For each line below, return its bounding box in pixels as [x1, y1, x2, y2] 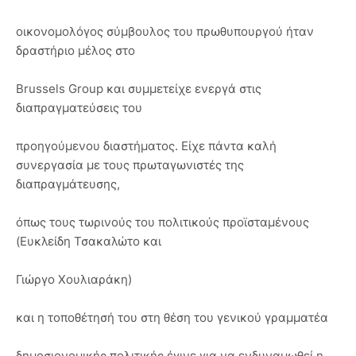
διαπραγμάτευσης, [16, 176, 120, 192]
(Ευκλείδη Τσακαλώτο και [16, 234, 161, 249]
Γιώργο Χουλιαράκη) [16, 272, 132, 287]
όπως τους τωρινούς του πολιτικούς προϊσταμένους [16, 215, 309, 230]
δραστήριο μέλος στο [16, 43, 135, 58]
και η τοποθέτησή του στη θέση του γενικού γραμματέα [16, 310, 328, 325]
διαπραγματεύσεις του [16, 100, 142, 115]
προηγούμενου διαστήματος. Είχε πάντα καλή [16, 138, 277, 153]
